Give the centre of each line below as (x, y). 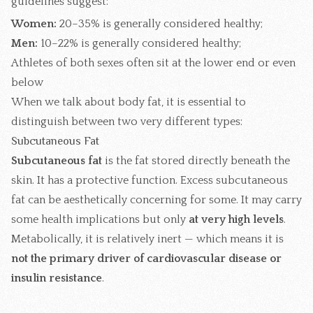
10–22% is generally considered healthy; (139, 43)
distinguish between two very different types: (127, 121)
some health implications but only (100, 219)
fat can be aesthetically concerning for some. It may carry (156, 199)
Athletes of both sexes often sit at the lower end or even (153, 63)
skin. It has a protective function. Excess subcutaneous (150, 180)
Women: (34, 23)
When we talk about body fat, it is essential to (129, 102)
